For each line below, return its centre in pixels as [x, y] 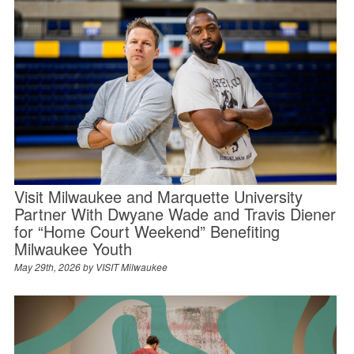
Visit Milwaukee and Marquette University [158, 196]
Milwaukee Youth [73, 248]
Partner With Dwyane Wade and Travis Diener [175, 213]
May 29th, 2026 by [55, 266]
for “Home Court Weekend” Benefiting [147, 231]
